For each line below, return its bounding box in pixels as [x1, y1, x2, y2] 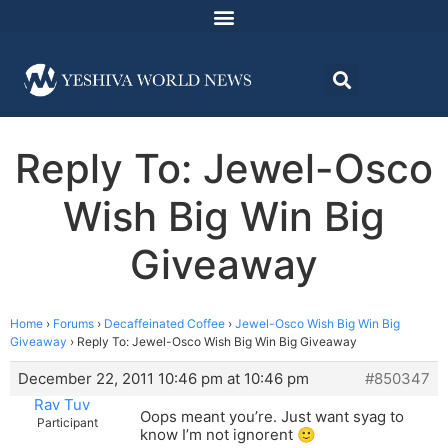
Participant [37, 415, 98, 431]
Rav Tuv [33, 395, 90, 415]
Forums [53, 316, 94, 332]
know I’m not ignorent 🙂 [140, 425, 316, 445]
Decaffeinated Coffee [104, 316, 225, 332]
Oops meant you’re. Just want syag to [140, 407, 404, 427]
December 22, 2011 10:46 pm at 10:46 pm [18, 369, 309, 389]
